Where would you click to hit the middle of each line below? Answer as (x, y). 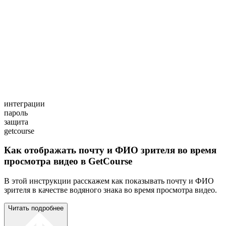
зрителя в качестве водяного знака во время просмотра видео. (110, 190)
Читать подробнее (36, 208)
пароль (16, 112)
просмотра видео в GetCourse (68, 161)
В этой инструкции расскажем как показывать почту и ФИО (109, 181)
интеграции (24, 103)
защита (16, 122)
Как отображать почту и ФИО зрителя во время (110, 150)
